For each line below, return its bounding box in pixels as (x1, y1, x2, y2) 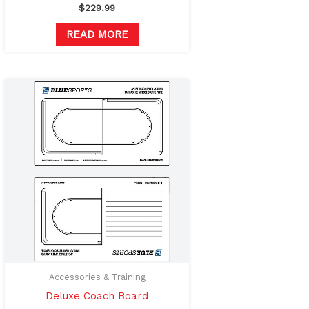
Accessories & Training (48, 272, 146, 283)
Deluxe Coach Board (46, 290, 149, 303)
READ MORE (66, 28, 128, 41)
